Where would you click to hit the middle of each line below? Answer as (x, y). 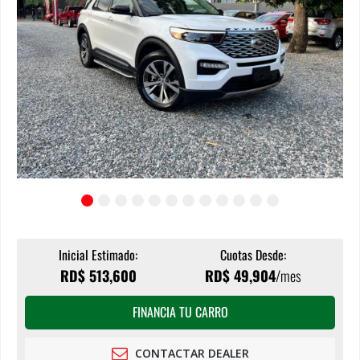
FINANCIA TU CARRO (180, 312)
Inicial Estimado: (98, 255)
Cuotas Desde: (253, 255)
